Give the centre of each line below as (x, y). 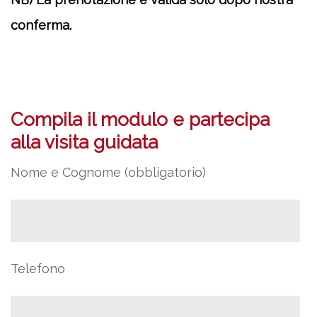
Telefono (38, 269)
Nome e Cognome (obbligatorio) (108, 172)
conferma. (41, 25)
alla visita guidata (84, 142)
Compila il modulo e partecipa (140, 120)
